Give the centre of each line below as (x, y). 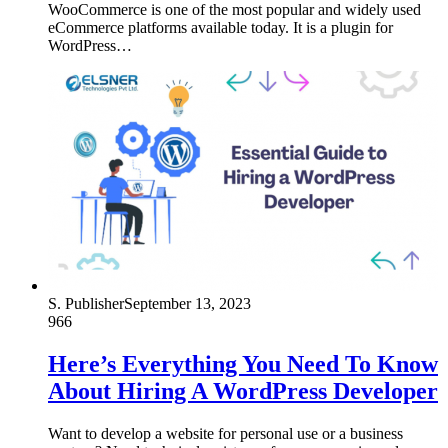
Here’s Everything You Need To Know (243, 364)
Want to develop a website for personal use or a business (225, 434)
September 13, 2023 (187, 304)
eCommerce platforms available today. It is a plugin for (220, 28)
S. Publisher (86, 304)
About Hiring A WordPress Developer (243, 391)
